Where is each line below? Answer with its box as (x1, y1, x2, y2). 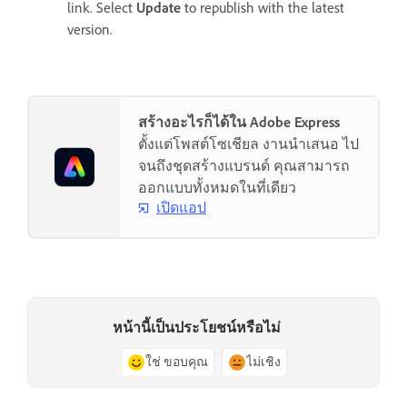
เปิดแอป (156, 199, 206, 217)
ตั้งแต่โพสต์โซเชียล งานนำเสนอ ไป (138, 135, 359, 154)
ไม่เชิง (245, 353, 281, 370)
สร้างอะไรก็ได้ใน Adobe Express (138, 114, 340, 132)
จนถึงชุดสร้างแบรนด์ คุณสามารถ (138, 157, 350, 175)
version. (67, 21, 113, 39)
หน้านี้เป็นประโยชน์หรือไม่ (112, 318, 281, 336)
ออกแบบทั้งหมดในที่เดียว (138, 179, 296, 197)
